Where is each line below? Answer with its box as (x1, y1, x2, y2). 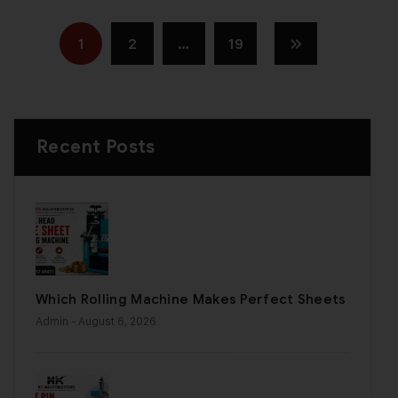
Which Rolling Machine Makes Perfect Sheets (36, 291, 346, 308)
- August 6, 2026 (71, 314, 156, 329)
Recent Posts (36, 136, 155, 159)
